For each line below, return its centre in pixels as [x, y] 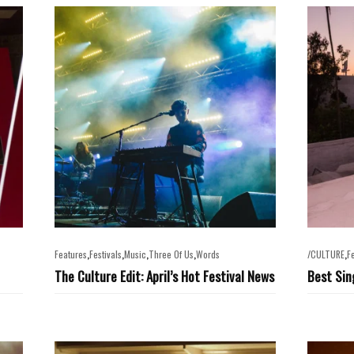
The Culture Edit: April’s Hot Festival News [164, 276]
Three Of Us [171, 254]
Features [71, 254]
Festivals [105, 254]
